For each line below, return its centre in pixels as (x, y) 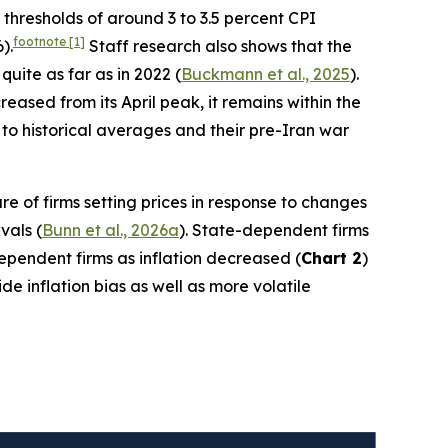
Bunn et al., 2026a (110, 230)
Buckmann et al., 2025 (265, 74)
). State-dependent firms (274, 230)
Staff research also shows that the (218, 46)
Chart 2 (331, 258)
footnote (41, 42)
